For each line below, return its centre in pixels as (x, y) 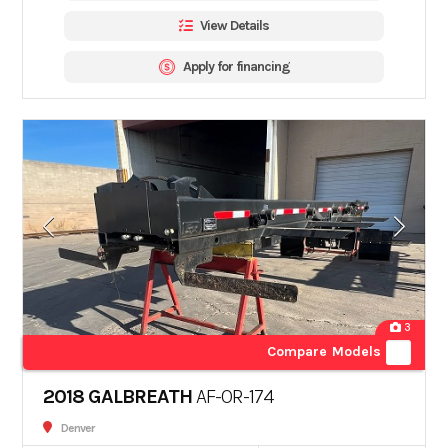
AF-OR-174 (233, 397)
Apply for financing (236, 66)
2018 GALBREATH (118, 397)
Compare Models (324, 352)
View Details (234, 25)
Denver (78, 428)
